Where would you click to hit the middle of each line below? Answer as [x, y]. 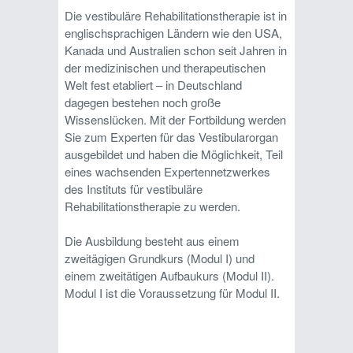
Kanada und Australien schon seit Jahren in [176, 50]
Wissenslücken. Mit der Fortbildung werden [175, 120]
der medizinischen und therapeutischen [165, 68]
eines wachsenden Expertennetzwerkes [167, 172]
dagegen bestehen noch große [143, 102]
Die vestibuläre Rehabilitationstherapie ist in [176, 16]
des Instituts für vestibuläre [134, 189]
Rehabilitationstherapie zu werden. [152, 206]
